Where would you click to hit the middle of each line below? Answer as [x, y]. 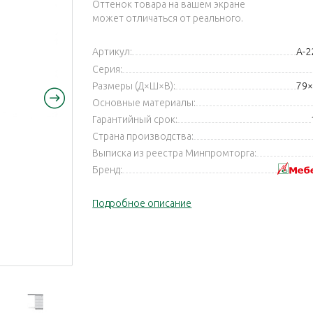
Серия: [108, 70]
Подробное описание [142, 204]
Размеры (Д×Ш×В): [134, 86]
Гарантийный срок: [135, 120]
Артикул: [112, 52]
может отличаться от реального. [168, 18]
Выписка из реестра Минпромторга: [175, 153]
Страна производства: [143, 137]
